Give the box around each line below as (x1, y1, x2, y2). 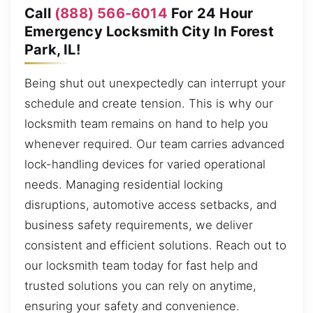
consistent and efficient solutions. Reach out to (24, 238, 286, 252)
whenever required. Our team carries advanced (24, 136, 284, 151)
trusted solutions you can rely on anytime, (24, 278, 256, 293)
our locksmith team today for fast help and (24, 258, 258, 272)
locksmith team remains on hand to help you (24, 116, 268, 131)
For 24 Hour (167, 4, 254, 22)
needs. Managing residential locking (24, 177, 223, 191)
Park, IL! (24, 41, 80, 58)
